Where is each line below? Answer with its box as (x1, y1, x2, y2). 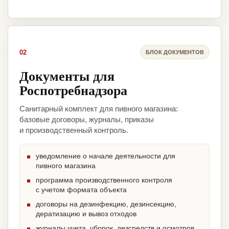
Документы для (19, 66, 114, 86)
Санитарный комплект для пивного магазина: (19, 104, 178, 113)
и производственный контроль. (19, 126, 128, 135)
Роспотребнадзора (19, 80, 127, 100)
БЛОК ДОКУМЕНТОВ (146, 49, 204, 55)
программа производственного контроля (36, 176, 172, 185)
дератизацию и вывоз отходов (36, 210, 136, 218)
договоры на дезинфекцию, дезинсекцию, (36, 200, 176, 209)
